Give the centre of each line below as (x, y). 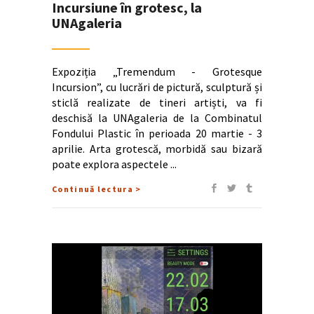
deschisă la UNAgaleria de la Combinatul (157, 117)
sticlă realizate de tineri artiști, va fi (157, 102)
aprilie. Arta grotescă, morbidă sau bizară (157, 148)
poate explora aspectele (111, 164)
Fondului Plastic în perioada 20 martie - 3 (157, 133)
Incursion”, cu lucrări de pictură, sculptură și (157, 87)
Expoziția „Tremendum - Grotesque (157, 71)
